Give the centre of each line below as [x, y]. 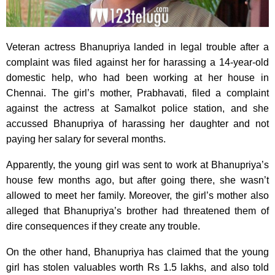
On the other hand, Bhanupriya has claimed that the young [137, 252]
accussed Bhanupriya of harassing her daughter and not [137, 124]
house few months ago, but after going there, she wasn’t [137, 180]
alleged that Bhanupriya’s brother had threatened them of [137, 211]
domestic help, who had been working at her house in [137, 78]
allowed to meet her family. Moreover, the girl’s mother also [137, 196]
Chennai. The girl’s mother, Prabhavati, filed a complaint [137, 93]
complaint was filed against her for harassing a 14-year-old [137, 63]
